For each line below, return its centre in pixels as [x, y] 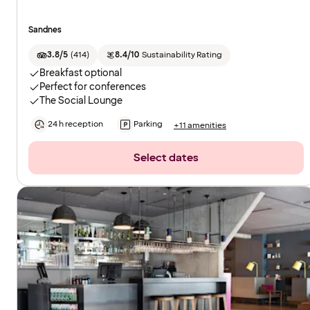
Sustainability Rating [182, 55]
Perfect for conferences [93, 87]
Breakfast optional [81, 73]
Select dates [166, 158]
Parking [148, 125]
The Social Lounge [81, 101]
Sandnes [45, 30]
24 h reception [75, 125]
